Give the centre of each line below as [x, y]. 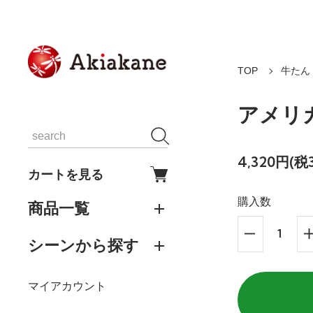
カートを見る [66, 175]
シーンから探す [83, 246]
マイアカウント [67, 286]
